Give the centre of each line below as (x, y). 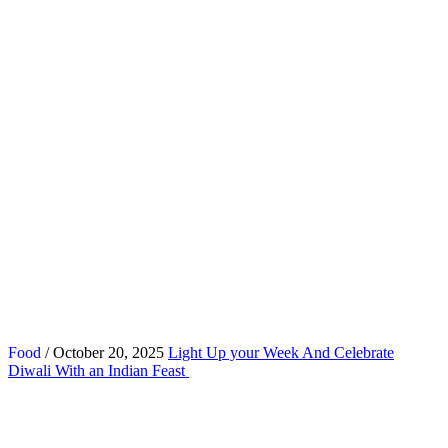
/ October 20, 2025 (102, 352)
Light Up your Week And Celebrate (281, 352)
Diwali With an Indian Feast (98, 370)
